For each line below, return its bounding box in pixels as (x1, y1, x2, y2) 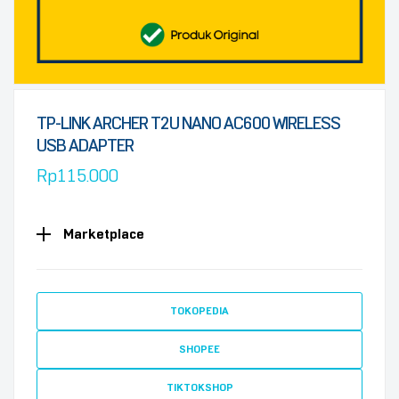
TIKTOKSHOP (166, 381, 233, 394)
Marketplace (63, 225, 144, 242)
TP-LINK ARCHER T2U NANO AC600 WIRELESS (37, 113, 340, 134)
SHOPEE (179, 343, 220, 355)
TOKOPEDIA (170, 305, 229, 317)
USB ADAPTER (37, 135, 134, 156)
